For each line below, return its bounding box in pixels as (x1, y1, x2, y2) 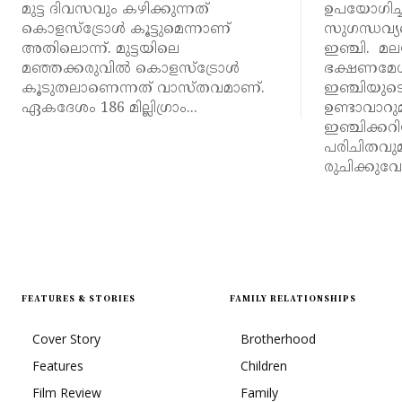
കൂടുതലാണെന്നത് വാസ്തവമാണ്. (22, 79, 265, 98)
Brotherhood (240, 329, 316, 347)
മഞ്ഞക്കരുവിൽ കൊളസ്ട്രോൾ (22, 59, 240, 78)
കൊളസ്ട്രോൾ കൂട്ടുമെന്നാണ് (22, 20, 231, 39)
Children (240, 356, 287, 374)
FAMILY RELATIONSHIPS (230, 292, 356, 304)
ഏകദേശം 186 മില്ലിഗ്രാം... (22, 99, 197, 118)
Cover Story (32, 329, 100, 347)
